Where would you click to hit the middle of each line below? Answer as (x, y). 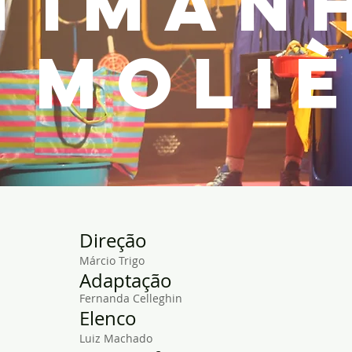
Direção (113, 240)
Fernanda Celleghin (131, 298)
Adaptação (126, 280)
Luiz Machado (116, 338)
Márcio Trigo (112, 260)
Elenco (108, 318)
